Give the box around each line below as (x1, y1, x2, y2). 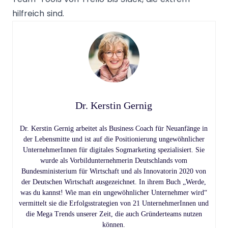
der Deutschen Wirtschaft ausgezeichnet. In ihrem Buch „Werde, (21, 178, 207, 186)
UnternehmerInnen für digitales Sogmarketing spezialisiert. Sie (23, 146, 205, 154)
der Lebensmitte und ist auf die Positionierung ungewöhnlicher (23, 135, 205, 143)
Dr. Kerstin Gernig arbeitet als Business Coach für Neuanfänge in (20, 125, 208, 132)
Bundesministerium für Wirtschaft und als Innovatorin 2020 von (21, 167, 207, 175)
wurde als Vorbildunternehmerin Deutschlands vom (40, 157, 188, 164)
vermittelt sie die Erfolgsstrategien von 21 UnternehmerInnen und (19, 199, 209, 207)
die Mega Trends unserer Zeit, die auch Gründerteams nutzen (26, 210, 202, 218)
